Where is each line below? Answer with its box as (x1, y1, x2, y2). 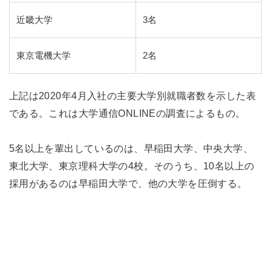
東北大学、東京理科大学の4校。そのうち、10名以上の (8, 160, 255, 172)
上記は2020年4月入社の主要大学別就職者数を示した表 (8, 90, 256, 102)
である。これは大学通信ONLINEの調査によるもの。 (8, 108, 246, 119)
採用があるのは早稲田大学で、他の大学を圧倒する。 (8, 178, 247, 189)
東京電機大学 (16, 51, 71, 61)
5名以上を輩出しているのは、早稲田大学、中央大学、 (8, 143, 253, 154)
